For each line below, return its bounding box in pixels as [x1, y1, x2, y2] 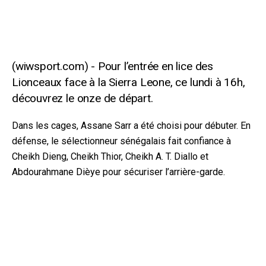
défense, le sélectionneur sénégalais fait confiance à [12, 135, 231, 147]
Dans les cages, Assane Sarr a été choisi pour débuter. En [12, 119, 251, 131]
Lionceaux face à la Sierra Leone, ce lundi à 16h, [12, 75, 245, 90]
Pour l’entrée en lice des [97, 59, 213, 74]
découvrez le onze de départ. [12, 91, 153, 106]
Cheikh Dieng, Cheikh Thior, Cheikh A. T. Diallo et [12, 150, 208, 162]
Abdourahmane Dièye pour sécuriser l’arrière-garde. [12, 166, 225, 178]
